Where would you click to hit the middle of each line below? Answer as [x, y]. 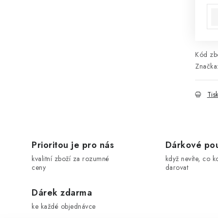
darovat [177, 167]
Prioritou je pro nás [73, 145]
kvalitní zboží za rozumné [71, 159]
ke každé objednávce [64, 206]
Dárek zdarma [62, 193]
